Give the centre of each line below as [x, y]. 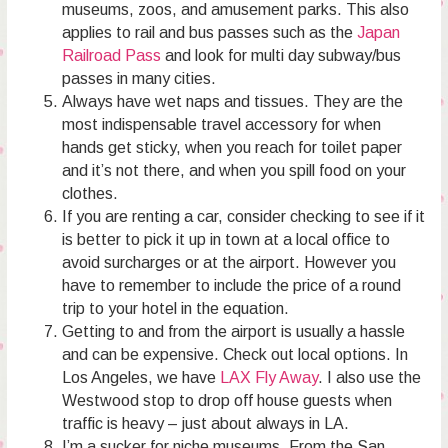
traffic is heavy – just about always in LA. [205, 423]
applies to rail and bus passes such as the [209, 32]
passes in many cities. [138, 78]
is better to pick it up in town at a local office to [225, 239]
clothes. [89, 193]
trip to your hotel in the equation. [175, 308]
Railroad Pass [111, 55]
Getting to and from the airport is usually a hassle [233, 331]
